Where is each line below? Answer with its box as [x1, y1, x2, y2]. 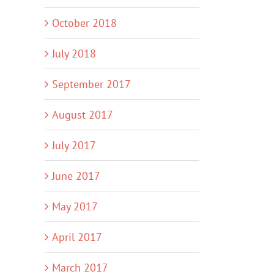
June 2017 [52, 168, 100, 183]
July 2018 [52, 46, 96, 61]
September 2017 [52, 76, 131, 92]
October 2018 [52, 15, 117, 31]
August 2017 [52, 107, 113, 122]
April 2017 [52, 229, 102, 245]
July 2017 [52, 138, 96, 153]
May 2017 [52, 199, 98, 214]
